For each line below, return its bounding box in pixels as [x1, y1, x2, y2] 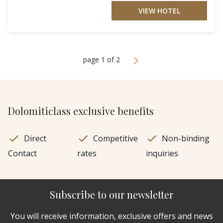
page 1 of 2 [83, 54, 120, 64]
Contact [8, 147, 37, 159]
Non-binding [162, 132, 210, 144]
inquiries [146, 147, 179, 159]
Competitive [93, 132, 138, 144]
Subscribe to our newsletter [50, 187, 173, 201]
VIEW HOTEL [138, 5, 180, 15]
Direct [24, 132, 46, 144]
